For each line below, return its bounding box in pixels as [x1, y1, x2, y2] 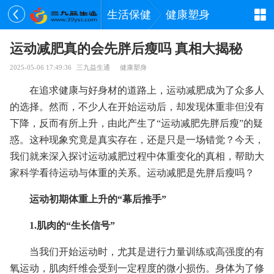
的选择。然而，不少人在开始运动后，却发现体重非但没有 [10, 102, 264, 112]
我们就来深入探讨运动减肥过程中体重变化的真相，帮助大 [10, 151, 264, 161]
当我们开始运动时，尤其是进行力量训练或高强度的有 [29, 246, 264, 257]
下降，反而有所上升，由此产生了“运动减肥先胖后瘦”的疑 [10, 118, 263, 128]
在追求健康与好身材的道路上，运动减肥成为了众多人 [29, 85, 264, 95]
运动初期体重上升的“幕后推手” [29, 194, 166, 204]
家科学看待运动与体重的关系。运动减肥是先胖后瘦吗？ [10, 168, 254, 178]
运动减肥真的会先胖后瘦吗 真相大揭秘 [10, 41, 242, 56]
